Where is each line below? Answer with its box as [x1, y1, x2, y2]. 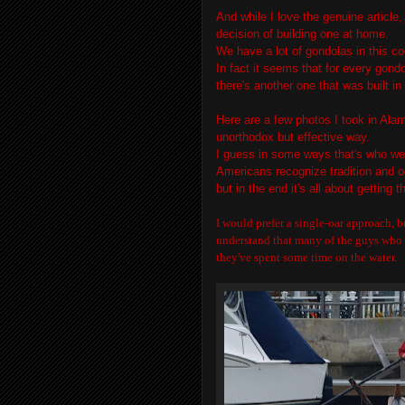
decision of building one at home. [216, 26, 392, 41]
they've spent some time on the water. [216, 250, 397, 264]
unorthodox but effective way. [216, 129, 373, 144]
